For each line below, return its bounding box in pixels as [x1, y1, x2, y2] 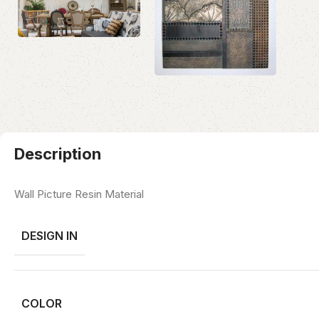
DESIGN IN [21, 228, 78, 243]
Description [14, 144, 101, 163]
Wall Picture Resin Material [14, 187, 144, 201]
